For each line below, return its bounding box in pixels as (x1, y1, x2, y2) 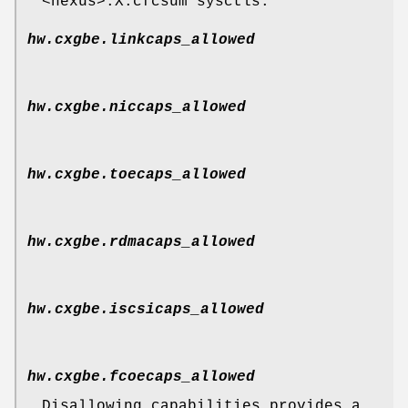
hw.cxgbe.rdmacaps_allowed (27, 234, 255, 251)
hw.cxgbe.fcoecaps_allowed (27, 369, 255, 386)
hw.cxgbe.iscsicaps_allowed (27, 301, 264, 319)
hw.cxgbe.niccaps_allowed (27, 99, 246, 117)
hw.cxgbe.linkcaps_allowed (27, 32, 255, 49)
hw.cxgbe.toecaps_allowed (27, 167, 246, 184)
